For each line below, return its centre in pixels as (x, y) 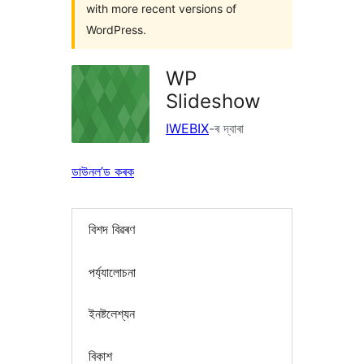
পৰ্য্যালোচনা (112, 272)
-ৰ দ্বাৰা (226, 128)
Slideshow (213, 101)
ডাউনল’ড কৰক (103, 171)
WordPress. (116, 30)
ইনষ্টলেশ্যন (112, 314)
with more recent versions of (161, 9)
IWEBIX (187, 128)
